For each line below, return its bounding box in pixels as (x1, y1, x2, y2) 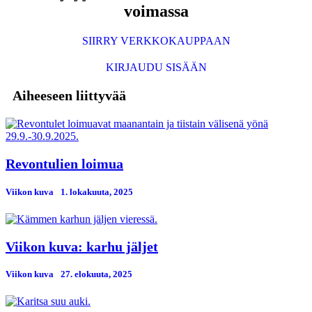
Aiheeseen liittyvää (13, 88, 126, 104)
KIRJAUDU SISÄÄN (105, 61, 207, 74)
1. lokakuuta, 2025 (61, 186, 133, 197)
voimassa (123, 2, 189, 21)
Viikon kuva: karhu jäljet (6, 238, 158, 254)
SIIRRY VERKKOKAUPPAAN (81, 35, 231, 47)
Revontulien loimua (6, 156, 123, 172)
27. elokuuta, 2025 (61, 268, 132, 279)
